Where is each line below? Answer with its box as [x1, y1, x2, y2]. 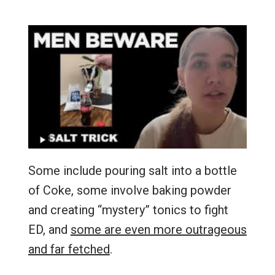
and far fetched [28, 241, 110, 257]
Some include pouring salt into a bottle [28, 163, 237, 178]
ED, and [28, 222, 71, 237]
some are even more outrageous [70, 222, 247, 237]
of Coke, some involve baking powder [28, 182, 231, 198]
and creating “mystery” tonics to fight [28, 202, 228, 217]
